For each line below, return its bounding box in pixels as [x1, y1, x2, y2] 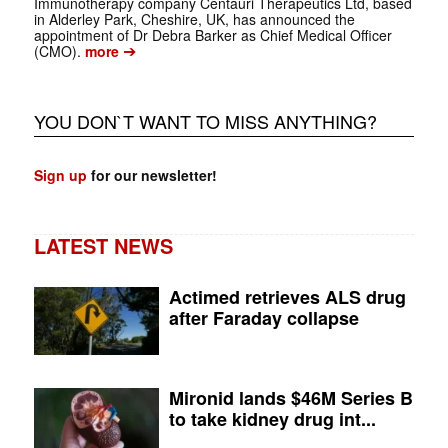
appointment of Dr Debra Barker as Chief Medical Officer [33, 25, 392, 46]
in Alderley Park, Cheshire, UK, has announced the [33, 9, 355, 30]
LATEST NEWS [33, 231, 173, 261]
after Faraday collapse [169, 305, 360, 332]
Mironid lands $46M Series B [169, 385, 414, 412]
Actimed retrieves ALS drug [169, 284, 407, 311]
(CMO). [33, 41, 81, 62]
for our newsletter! [86, 165, 217, 186]
